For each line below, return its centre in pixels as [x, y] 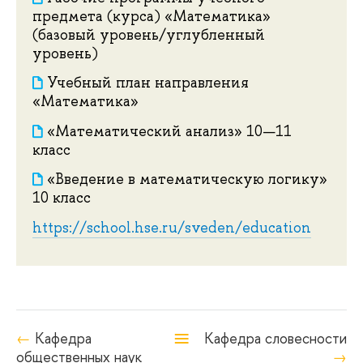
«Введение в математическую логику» [187, 179]
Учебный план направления [148, 83]
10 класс [62, 198]
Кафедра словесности [275, 338]
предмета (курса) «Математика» [152, 16]
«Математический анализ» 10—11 [169, 131]
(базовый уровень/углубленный [149, 34]
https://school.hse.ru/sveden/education [172, 228]
